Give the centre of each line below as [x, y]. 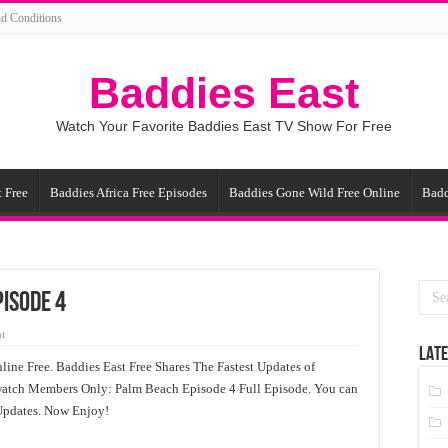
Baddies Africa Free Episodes [128, 192]
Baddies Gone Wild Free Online [314, 192]
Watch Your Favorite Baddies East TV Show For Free [224, 126]
